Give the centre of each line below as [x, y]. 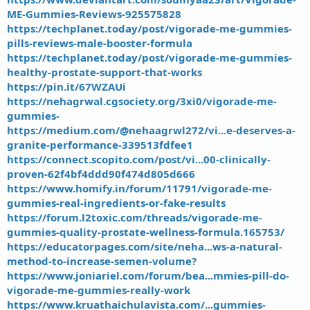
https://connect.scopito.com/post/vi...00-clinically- [139, 159]
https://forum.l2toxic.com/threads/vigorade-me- [135, 218]
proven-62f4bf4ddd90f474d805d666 [101, 174]
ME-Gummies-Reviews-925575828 [94, 14]
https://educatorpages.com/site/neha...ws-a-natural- [145, 247]
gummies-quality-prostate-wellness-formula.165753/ [146, 232]
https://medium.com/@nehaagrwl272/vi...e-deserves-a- [151, 130]
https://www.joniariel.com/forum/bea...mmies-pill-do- [148, 276]
